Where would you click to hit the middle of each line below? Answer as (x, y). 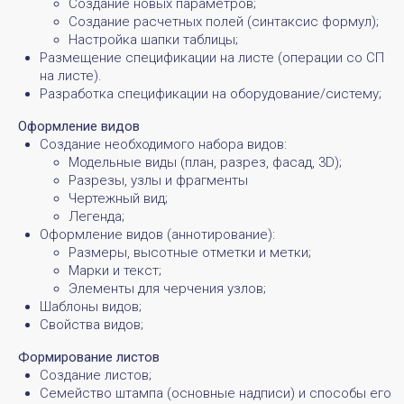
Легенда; (96, 216)
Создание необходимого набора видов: (163, 144)
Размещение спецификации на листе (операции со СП (212, 57)
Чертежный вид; (118, 198)
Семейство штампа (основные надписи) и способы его (216, 393)
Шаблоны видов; (91, 306)
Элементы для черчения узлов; (167, 288)
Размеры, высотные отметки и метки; (190, 252)
